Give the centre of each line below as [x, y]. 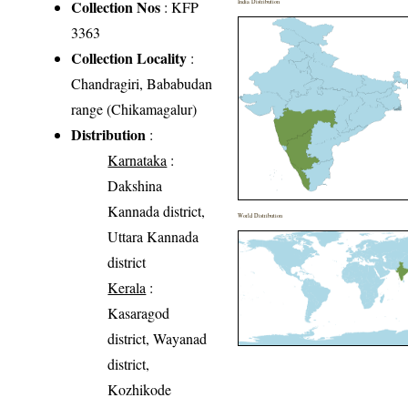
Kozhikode [140, 390]
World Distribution [260, 216]
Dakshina [135, 186]
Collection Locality [129, 58]
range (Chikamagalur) [134, 109]
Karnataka [138, 160]
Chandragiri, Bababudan [142, 84]
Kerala [127, 288]
